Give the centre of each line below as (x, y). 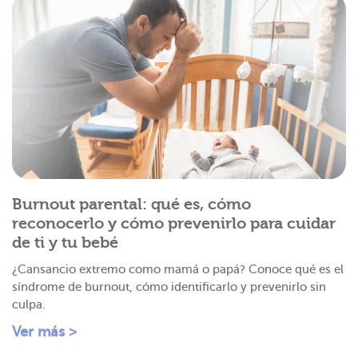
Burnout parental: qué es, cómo (131, 204)
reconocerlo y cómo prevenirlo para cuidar (174, 223)
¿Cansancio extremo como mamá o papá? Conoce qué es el (178, 269)
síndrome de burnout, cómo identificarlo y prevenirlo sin (169, 286)
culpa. (29, 304)
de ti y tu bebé (65, 242)
